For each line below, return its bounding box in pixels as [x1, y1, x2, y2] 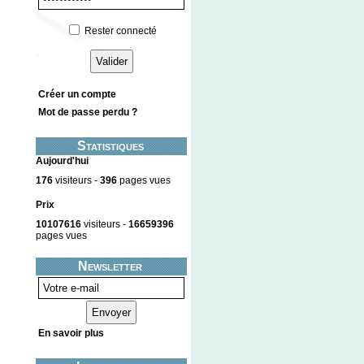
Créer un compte [38, 89, 116, 101]
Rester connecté [84, 24, 157, 37]
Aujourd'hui [36, 155, 89, 167]
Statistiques [76, 139, 144, 154]
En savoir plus [38, 327, 104, 339]
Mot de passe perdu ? [38, 106, 137, 119]
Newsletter [78, 258, 142, 273]
